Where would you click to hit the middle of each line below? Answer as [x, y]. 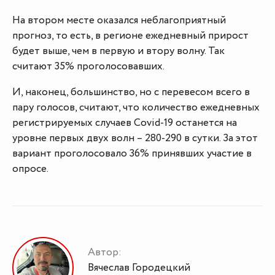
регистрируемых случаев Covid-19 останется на [126, 123]
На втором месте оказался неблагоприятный [119, 21]
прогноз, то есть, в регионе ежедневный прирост [130, 36]
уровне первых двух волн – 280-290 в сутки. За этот [135, 138]
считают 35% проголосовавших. [88, 67]
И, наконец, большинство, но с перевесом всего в [131, 92]
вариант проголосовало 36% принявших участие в [132, 154]
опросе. [30, 169]
